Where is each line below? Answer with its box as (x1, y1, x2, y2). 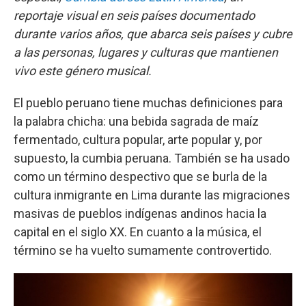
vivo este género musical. (14, 64, 152, 78)
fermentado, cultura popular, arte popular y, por (14, 133, 262, 147)
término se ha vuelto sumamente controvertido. (14, 243, 272, 258)
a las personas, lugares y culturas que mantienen (14, 45, 278, 59)
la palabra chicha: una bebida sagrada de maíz (14, 114, 259, 128)
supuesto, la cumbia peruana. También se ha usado (14, 151, 290, 165)
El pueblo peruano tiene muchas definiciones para (14, 96, 283, 110)
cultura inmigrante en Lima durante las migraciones (14, 188, 290, 202)
